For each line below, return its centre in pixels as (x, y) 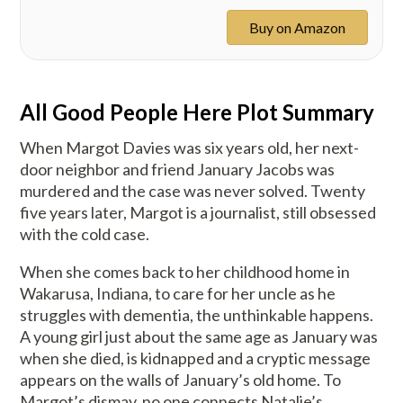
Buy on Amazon (297, 28)
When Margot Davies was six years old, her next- (190, 148)
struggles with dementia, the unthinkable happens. (197, 315)
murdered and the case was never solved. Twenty (193, 191)
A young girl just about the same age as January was (199, 337)
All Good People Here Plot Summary (197, 112)
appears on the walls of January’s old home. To (181, 380)
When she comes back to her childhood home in (185, 272)
